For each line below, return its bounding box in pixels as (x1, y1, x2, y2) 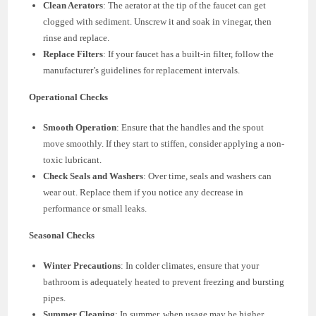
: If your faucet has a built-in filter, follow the (103, 48, 274, 59)
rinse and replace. (43, 32, 110, 43)
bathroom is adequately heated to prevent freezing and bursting (43, 276, 285, 287)
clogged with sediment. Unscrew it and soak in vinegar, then (43, 16, 272, 27)
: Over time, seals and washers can (143, 170, 272, 181)
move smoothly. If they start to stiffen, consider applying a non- (43, 138, 285, 149)
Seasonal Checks (29, 229, 95, 241)
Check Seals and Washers (43, 170, 144, 181)
